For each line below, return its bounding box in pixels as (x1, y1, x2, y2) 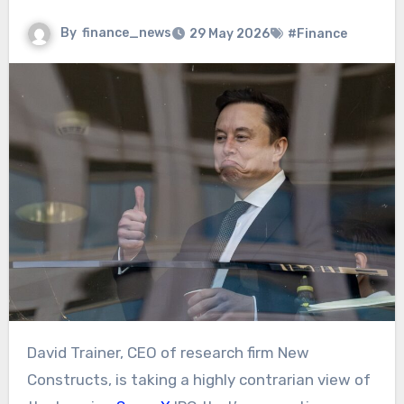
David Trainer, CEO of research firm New (26, 344, 37, 363)
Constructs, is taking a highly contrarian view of (26, 371, 371, 390)
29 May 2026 (188, 26, 270, 42)
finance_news (81, 25, 171, 41)
